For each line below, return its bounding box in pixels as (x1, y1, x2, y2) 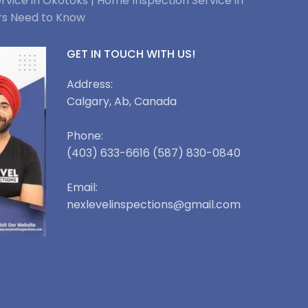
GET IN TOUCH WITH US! (66, 46, 195, 62)
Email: (66, 179, 98, 195)
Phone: (66, 128, 103, 144)
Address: (66, 76, 113, 92)
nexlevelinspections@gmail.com (66, 197, 241, 212)
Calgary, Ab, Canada (66, 93, 177, 109)
